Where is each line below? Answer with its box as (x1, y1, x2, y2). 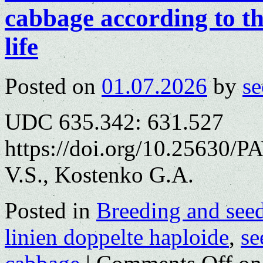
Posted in (5, 197, 90, 223)
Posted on (5, 73, 96, 99)
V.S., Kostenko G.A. (5, 161, 194, 187)
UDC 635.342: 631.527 (5, 109, 224, 134)
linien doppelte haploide (5, 224, 229, 249)
